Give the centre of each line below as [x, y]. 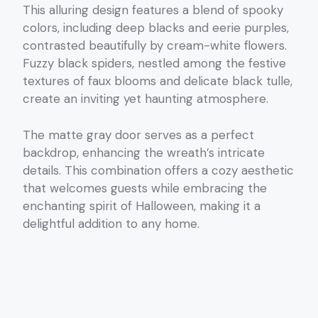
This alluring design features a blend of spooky [153, 10]
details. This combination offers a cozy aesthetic [158, 170]
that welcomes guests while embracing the [145, 188]
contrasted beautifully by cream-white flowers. [155, 46]
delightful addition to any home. [111, 223]
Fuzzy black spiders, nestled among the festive [154, 64]
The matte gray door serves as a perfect [138, 135]
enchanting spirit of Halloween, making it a [142, 205]
